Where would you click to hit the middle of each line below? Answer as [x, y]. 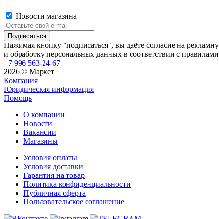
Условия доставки [53, 166]
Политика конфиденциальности [77, 184]
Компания [21, 80]
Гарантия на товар [54, 175]
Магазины [41, 141]
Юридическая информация [49, 89]
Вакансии [40, 132]
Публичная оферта [55, 193]
